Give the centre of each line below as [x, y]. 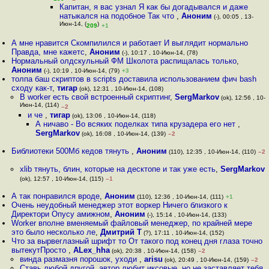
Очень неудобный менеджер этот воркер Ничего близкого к [120, 205]
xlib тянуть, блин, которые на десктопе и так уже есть [117, 169]
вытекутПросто [40, 250]
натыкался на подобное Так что [118, 16]
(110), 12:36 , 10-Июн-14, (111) [180, 197]
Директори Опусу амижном [61, 214]
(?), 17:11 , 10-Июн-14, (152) [183, 233]
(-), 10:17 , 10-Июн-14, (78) [159, 53]
